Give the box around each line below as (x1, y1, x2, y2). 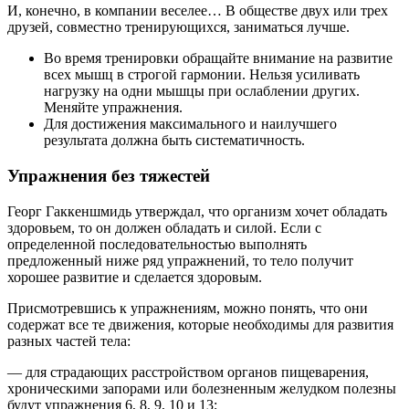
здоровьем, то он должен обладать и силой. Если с (7, 219, 321, 236)
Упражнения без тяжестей (7, 165, 210, 185)
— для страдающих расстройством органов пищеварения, (7, 363, 369, 380)
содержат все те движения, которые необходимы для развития (7, 316, 393, 332)
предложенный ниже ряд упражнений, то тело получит (7, 252, 353, 268)
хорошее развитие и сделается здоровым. (7, 268, 262, 285)
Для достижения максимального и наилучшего (44, 116, 337, 132)
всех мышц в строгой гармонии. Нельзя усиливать (44, 67, 360, 83)
